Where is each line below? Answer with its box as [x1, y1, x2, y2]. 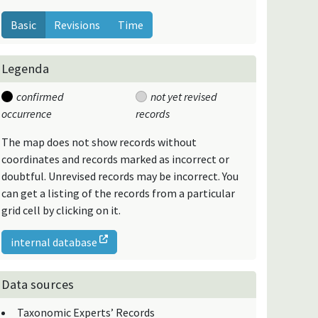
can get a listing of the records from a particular [1, 185, 236, 200]
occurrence [1, 106, 53, 121]
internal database [11, 234, 100, 249]
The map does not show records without [1, 134, 197, 149]
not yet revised [150, 89, 217, 104]
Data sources [1, 275, 75, 292]
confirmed [16, 89, 64, 104]
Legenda [1, 60, 50, 77]
